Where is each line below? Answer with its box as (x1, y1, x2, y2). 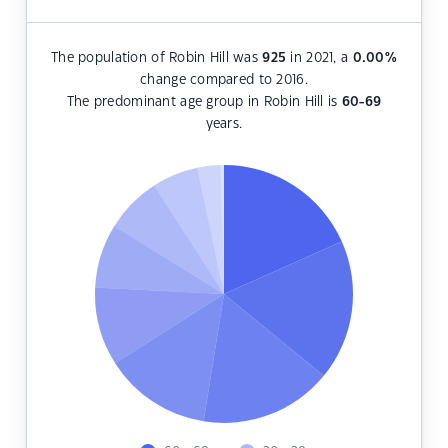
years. (205, 118, 243, 131)
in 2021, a (286, 52, 353, 65)
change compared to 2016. (140, 74, 308, 87)
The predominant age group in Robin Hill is (66, 96, 342, 109)
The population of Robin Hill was (51, 52, 263, 65)
